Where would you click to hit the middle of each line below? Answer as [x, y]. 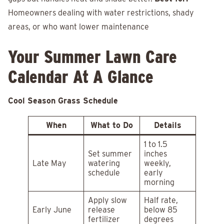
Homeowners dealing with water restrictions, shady [101, 13]
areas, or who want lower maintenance [78, 27]
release [101, 210]
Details [168, 125]
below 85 [161, 210]
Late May [49, 163]
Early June [52, 210]
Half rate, [161, 200]
